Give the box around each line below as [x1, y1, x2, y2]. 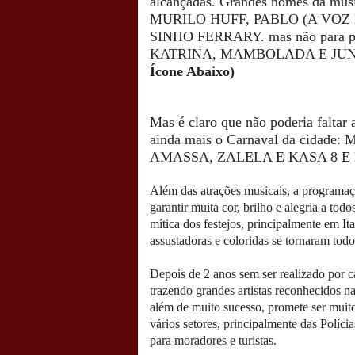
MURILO [150, 11, 210, 27]
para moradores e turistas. [150, 334, 277, 347]
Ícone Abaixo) [150, 63, 235, 79]
